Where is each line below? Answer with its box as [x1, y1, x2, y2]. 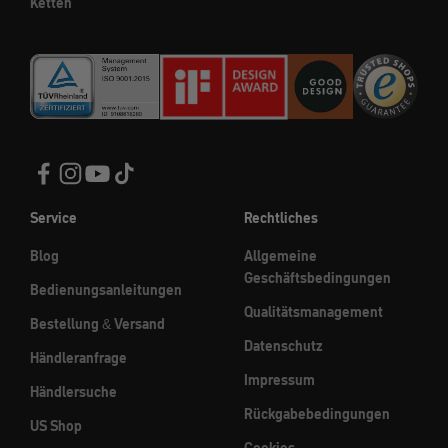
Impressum [244, 370, 315, 391]
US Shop [30, 416, 82, 437]
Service [30, 208, 77, 229]
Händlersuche [30, 382, 117, 403]
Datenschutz [244, 336, 323, 357]
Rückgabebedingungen [244, 404, 390, 425]
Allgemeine [244, 246, 317, 267]
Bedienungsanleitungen [30, 280, 182, 301]
